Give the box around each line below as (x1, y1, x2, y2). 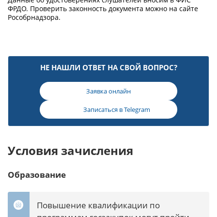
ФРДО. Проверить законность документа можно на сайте (8, 3, 198, 13)
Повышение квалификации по (37, 199, 160, 211)
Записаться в (83, 105, 124, 114)
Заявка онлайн (86, 86, 131, 95)
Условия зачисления (8, 142, 133, 158)
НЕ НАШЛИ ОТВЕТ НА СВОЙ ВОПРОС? (40, 62, 177, 72)
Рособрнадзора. (8, 12, 61, 22)
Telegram (124, 105, 150, 114)
